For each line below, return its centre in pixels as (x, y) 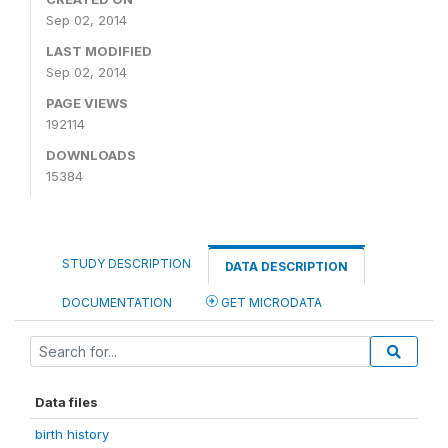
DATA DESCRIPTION (286, 266)
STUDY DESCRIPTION (126, 263)
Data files (66, 402)
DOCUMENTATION (117, 302)
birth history (72, 434)
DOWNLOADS (91, 155)
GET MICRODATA (270, 302)
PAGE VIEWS (87, 103)
